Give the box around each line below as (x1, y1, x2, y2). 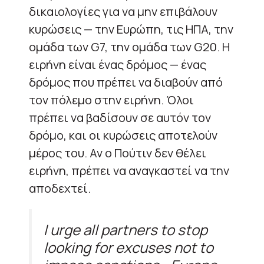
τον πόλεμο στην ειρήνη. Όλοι (29, 91, 194, 108)
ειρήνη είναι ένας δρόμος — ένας (29, 56, 206, 72)
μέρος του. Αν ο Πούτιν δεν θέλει (29, 144, 206, 161)
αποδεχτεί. (29, 180, 91, 196)
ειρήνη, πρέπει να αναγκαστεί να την (29, 162, 229, 179)
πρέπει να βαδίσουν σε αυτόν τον (29, 109, 211, 126)
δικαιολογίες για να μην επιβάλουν (29, 3, 217, 19)
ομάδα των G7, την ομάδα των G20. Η (29, 38, 230, 55)
